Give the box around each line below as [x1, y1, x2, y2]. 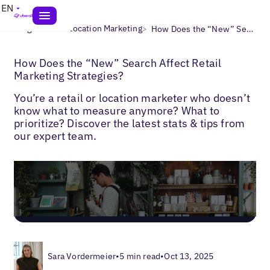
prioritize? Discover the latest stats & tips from [14, 116, 245, 130]
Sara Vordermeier [48, 250, 116, 262]
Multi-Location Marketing [45, 23, 142, 34]
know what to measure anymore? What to [14, 103, 219, 118]
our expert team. [14, 128, 97, 143]
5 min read [119, 250, 161, 262]
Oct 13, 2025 [164, 250, 214, 262]
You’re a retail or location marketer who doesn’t [14, 90, 250, 105]
